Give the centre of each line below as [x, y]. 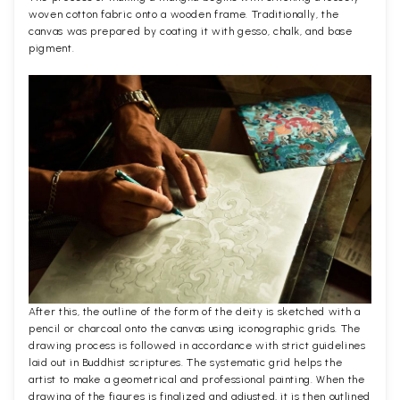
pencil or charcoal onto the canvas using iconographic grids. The [195, 328]
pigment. [52, 48]
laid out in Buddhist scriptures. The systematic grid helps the [186, 362]
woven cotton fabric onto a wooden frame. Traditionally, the [184, 14]
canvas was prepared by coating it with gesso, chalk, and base [191, 31]
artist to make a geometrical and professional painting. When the [197, 379]
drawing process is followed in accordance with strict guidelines [197, 345]
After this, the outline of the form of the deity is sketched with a [195, 311]
